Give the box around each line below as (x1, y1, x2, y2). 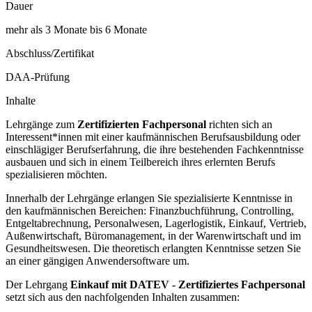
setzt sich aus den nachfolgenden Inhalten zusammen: (6, 291, 240, 304)
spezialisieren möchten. (6, 169, 107, 181)
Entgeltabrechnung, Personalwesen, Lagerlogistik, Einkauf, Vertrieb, (6, 217, 306, 230)
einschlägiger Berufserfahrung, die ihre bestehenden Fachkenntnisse (6, 143, 304, 156)
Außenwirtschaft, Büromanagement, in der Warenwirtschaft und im (6, 230, 301, 242)
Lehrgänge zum (6, 118, 77, 131)
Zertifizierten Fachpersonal (77, 118, 206, 131)
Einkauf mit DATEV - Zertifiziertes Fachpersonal (68, 279, 305, 291)
